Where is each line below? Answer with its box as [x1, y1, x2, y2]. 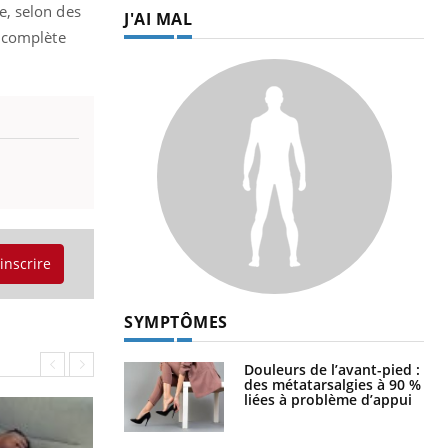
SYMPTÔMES [124, 310, 228, 333]
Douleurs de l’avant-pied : [244, 359, 420, 379]
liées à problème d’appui [244, 389, 412, 409]
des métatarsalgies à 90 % [244, 374, 421, 394]
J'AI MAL [124, 7, 192, 30]
